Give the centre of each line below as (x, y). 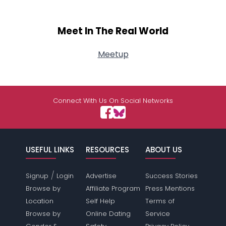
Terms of (160, 201)
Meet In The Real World (113, 31)
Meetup (113, 54)
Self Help (100, 201)
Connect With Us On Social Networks (113, 101)
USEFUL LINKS (50, 150)
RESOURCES (107, 150)
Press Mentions (170, 188)
